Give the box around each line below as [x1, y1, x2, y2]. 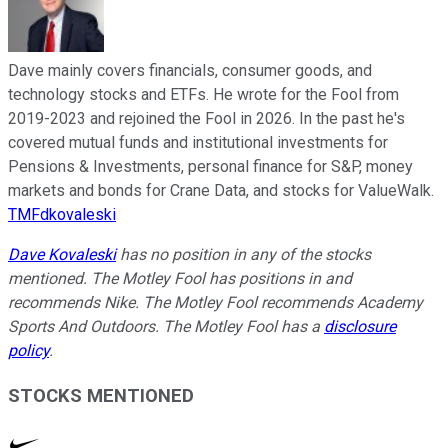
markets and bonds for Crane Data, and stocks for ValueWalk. [8, 180, 434, 200]
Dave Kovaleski [8, 244, 116, 264]
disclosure [324, 316, 396, 336]
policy [8, 340, 49, 360]
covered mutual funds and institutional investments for [8, 132, 388, 152]
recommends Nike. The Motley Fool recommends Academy [8, 292, 423, 312]
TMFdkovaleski [8, 204, 116, 224]
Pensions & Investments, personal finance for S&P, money [8, 156, 413, 176]
